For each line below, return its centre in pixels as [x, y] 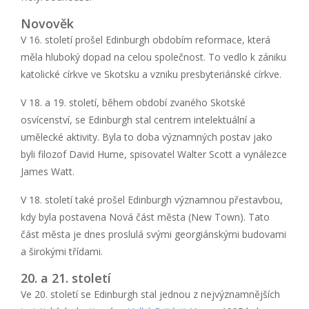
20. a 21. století [66, 278]
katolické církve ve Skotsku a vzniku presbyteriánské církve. [151, 74]
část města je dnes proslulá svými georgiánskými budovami [153, 234]
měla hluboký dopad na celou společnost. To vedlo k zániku [153, 57]
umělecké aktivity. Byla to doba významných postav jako [147, 137]
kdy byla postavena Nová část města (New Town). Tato [145, 217]
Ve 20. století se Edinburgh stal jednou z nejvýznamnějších [150, 294]
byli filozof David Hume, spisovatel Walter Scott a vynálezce [154, 154]
